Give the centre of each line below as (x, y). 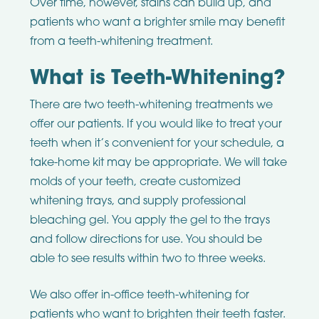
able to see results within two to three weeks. (147, 260)
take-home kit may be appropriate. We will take (158, 163)
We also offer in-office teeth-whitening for (139, 296)
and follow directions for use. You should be (146, 240)
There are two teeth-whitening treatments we (151, 106)
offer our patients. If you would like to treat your (156, 125)
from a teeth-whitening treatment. (121, 42)
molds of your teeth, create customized (135, 183)
